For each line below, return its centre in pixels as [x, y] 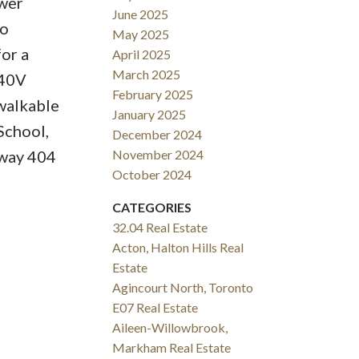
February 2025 [153, 95]
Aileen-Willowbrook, [170, 328]
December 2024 [157, 135]
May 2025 [141, 34]
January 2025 [149, 115]
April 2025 [142, 54]
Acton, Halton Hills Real [178, 248]
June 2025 [141, 14]
